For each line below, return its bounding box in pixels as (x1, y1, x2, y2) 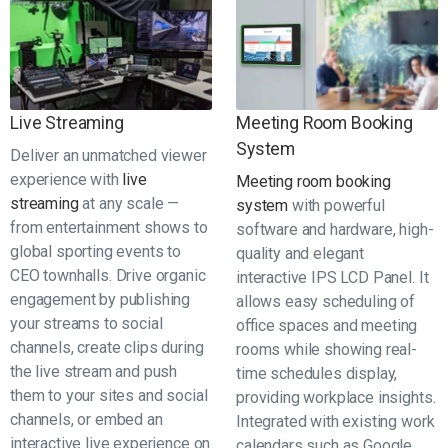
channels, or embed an (10, 409, 163, 429)
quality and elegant (236, 243, 364, 263)
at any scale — (78, 193, 180, 213)
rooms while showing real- (236, 339, 417, 359)
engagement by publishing (10, 289, 191, 309)
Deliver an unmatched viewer (10, 145, 207, 165)
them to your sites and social (10, 385, 208, 405)
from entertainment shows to (10, 217, 208, 237)
